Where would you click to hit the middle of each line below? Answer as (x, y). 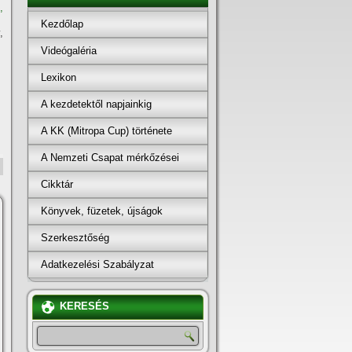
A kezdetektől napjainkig (96, 104)
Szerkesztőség (75, 237)
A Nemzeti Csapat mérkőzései (110, 157)
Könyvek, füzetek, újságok (102, 211)
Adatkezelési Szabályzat (97, 264)
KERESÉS (84, 306)
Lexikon (59, 77)
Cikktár (57, 184)
